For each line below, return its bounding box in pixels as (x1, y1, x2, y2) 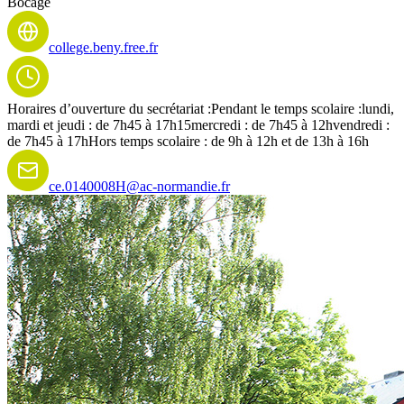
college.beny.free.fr (49, 39, 158, 55)
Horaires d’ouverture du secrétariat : (7, 100, 211, 116)
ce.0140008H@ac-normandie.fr (49, 178, 230, 194)
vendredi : (333, 116, 390, 133)
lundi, (362, 100, 394, 116)
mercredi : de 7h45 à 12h (191, 116, 333, 133)
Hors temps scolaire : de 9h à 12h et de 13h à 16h (88, 133, 369, 149)
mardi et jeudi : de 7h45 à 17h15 (7, 116, 191, 133)
